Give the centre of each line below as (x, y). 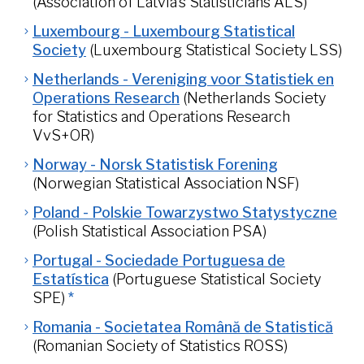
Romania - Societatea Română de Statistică (183, 327)
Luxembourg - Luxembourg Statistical (164, 31)
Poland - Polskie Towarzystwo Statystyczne (185, 212)
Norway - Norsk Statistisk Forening (155, 165)
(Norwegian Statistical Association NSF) (166, 183)
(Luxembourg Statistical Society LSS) (216, 50)
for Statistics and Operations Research (161, 117)
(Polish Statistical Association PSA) (149, 231)
